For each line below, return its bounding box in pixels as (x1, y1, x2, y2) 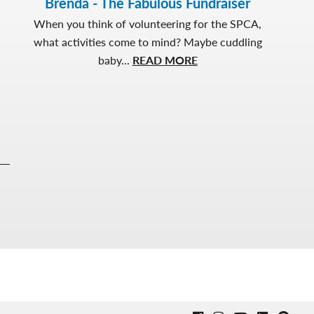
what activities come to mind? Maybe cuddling (33, 33, 262, 50)
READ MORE (132, 51, 198, 68)
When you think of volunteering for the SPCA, (34, 15, 262, 32)
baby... (97, 51, 132, 68)
